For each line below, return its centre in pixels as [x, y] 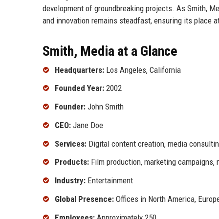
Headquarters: [79, 70]
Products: [72, 162]
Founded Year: [79, 88]
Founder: [70, 107]
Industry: [70, 181]
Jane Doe [87, 125]
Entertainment [109, 181]
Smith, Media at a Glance [110, 51]
